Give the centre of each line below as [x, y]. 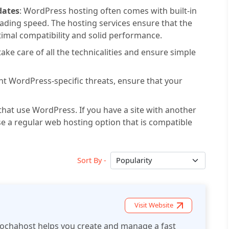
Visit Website [154, 205]
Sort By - [92, 160]
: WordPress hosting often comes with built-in [108, 10]
